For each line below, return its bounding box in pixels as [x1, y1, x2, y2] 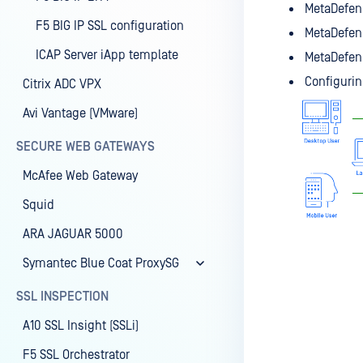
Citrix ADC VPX [23, 77, 101, 92]
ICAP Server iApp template [36, 48, 178, 62]
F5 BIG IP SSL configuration [36, 19, 184, 33]
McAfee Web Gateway [23, 169, 138, 183]
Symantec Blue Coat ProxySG [23, 256, 179, 271]
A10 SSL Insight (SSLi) [23, 318, 139, 333]
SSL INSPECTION [16, 289, 109, 304]
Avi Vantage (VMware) [23, 106, 138, 121]
